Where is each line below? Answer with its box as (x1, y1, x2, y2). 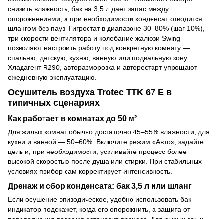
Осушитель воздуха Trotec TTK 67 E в (8, 87, 172, 97)
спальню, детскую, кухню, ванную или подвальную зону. (8, 53, 189, 62)
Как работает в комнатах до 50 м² (8, 113, 137, 123)
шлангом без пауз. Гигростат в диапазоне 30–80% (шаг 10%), (8, 24, 205, 32)
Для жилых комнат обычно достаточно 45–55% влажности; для (8, 128, 210, 136)
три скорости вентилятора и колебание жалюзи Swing (8, 34, 180, 42)
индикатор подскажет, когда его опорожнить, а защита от (8, 205, 190, 214)
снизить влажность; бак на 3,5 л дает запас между (8, 4, 169, 13)
